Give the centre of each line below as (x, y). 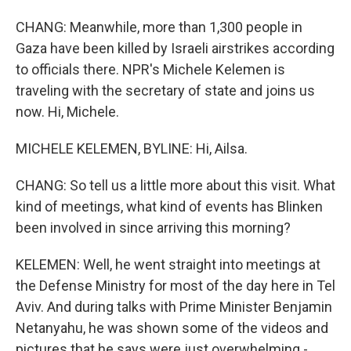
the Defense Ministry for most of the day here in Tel (175, 286)
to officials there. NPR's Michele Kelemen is (150, 69)
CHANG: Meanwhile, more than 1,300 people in (159, 27)
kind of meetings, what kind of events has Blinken (169, 206)
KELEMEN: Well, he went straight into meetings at (168, 264)
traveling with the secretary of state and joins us (165, 90)
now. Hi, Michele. (67, 112)
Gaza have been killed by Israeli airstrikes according (175, 48)
